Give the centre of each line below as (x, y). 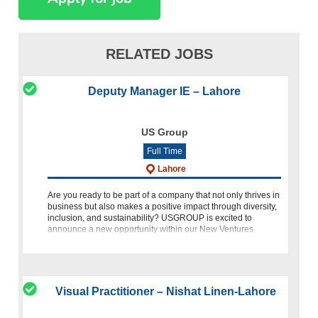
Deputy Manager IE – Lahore (165, 91)
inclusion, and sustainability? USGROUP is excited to (150, 218)
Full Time (164, 151)
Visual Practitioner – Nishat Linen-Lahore (165, 291)
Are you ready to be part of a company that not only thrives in (164, 195)
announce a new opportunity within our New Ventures (151, 229)
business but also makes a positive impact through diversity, (163, 206)
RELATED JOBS (159, 54)
